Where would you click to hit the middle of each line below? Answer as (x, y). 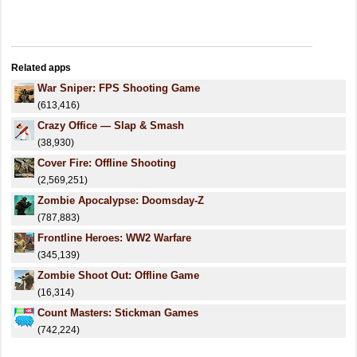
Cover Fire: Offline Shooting (107, 163)
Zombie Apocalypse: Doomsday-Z (121, 200)
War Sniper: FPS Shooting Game (119, 88)
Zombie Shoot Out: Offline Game (118, 275)
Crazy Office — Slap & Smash (111, 126)
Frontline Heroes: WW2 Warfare (114, 238)
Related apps (41, 68)
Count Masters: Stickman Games (118, 313)
